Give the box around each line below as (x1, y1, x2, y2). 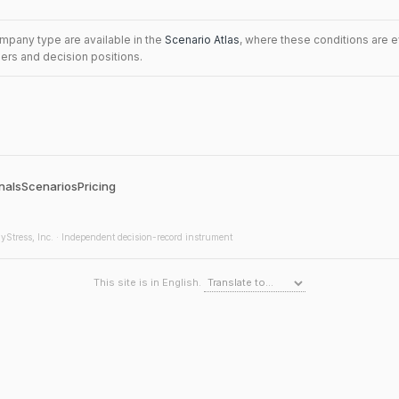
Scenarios (21, 179, 77, 193)
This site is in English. (94, 276, 204, 289)
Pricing (77, 179, 116, 193)
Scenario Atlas (165, 33, 240, 46)
